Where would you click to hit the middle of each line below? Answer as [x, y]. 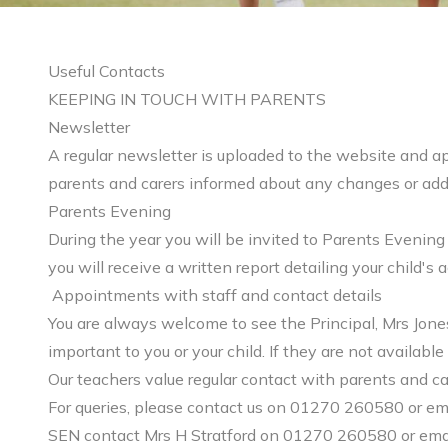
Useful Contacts [106, 71]
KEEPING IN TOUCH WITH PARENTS [187, 99]
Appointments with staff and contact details [215, 295]
